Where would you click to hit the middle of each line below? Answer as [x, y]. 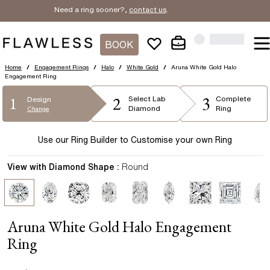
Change [38, 108]
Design [39, 99]
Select [140, 99]
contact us [141, 9]
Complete [233, 99]
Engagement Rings [61, 67]
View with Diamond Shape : [63, 167]
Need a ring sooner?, [84, 9]
